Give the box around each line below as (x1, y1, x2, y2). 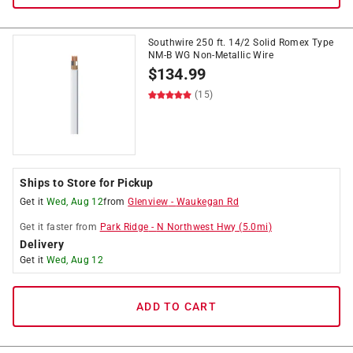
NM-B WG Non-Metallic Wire (148, 50, 273, 61)
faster (46, 221, 73, 232)
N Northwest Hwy (156, 221, 236, 232)
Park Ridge (99, 221, 149, 232)
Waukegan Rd (176, 196, 240, 207)
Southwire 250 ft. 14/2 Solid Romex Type (148, 37, 334, 48)
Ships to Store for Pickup (20, 176, 154, 189)
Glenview (128, 196, 169, 207)
